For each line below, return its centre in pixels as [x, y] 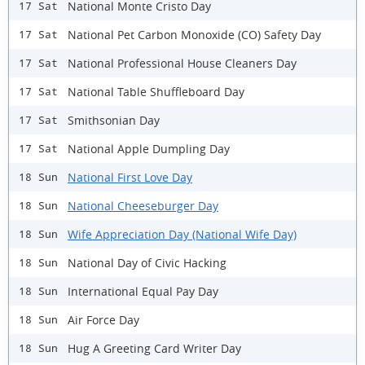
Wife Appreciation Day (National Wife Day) [182, 234]
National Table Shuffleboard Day [156, 91]
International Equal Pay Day [143, 291]
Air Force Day [103, 319]
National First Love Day [130, 177]
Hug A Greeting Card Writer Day [154, 348]
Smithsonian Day [114, 120]
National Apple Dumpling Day [149, 148]
